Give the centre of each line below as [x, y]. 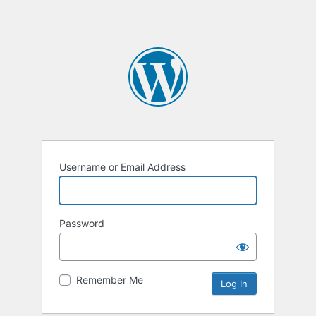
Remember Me [110, 280]
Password [82, 224]
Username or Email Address [122, 167]
